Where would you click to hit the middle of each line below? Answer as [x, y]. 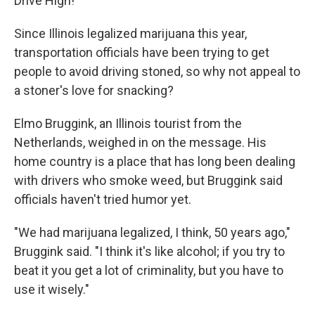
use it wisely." [52, 289]
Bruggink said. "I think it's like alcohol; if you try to [149, 251]
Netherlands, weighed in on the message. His [140, 142]
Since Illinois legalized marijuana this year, [130, 33]
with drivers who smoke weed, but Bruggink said [148, 180]
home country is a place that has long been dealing [155, 161]
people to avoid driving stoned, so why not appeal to [157, 71]
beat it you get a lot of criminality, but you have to [149, 270]
